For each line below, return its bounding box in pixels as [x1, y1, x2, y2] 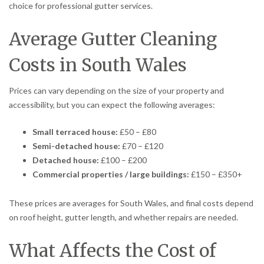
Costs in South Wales [9, 53, 187, 76]
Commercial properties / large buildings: [32, 169, 189, 179]
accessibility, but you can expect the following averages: [9, 99, 215, 110]
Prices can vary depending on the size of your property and [9, 85, 224, 95]
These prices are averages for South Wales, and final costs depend [9, 197, 253, 208]
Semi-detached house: [32, 140, 120, 151]
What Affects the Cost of [9, 239, 216, 262]
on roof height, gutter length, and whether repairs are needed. [9, 212, 238, 222]
